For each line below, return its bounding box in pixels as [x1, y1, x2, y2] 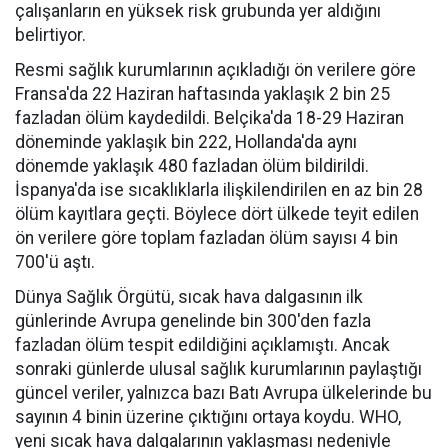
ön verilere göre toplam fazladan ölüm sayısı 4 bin [15, 228, 398, 248]
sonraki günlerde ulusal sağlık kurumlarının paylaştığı [15, 359, 422, 379]
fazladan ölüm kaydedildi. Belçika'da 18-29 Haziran [15, 108, 404, 128]
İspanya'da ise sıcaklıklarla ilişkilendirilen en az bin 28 [15, 180, 423, 200]
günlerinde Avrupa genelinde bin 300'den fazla [15, 311, 371, 331]
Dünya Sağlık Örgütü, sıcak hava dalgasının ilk [15, 287, 363, 307]
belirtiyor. [15, 25, 86, 45]
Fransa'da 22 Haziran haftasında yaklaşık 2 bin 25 [15, 84, 390, 104]
